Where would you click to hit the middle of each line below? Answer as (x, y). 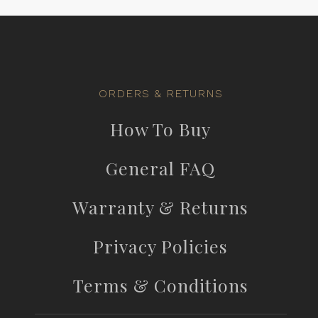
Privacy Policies (161, 246)
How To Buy (161, 129)
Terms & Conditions (160, 285)
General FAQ (161, 168)
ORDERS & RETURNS (160, 94)
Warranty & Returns (161, 207)
